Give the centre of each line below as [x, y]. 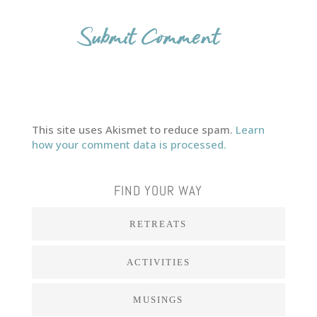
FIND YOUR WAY [158, 191]
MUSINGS [158, 300]
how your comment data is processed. [129, 145]
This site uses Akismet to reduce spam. [133, 130]
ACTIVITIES [158, 262]
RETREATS [158, 224]
